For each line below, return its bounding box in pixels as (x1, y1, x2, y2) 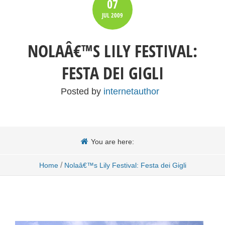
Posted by (61, 86, 103, 96)
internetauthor (103, 86, 159, 96)
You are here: (91, 138, 134, 146)
